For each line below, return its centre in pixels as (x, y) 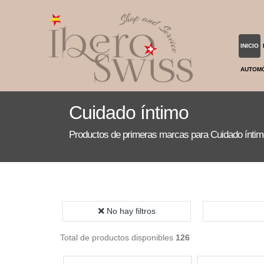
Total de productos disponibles (118, 237)
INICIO (250, 46)
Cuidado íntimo (129, 113)
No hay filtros (131, 211)
